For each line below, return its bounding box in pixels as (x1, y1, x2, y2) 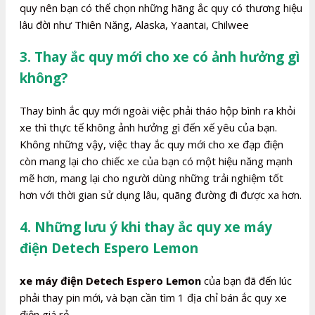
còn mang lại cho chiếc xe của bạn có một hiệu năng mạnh (20, 153, 292, 168)
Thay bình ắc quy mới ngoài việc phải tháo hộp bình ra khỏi (20, 103, 295, 117)
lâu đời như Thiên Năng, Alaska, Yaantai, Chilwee (20, 17, 249, 32)
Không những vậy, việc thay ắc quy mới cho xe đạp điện (20, 136, 283, 151)
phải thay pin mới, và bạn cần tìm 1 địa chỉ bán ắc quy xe (20, 290, 287, 304)
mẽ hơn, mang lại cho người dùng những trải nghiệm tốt (20, 170, 283, 185)
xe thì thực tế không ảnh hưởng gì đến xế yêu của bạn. (20, 120, 277, 134)
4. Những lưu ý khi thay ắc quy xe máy (20, 217, 272, 236)
